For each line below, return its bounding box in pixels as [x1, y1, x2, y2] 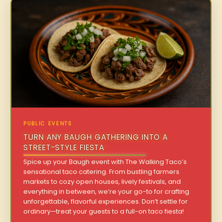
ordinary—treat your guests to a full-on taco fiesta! [23, 207, 184, 216]
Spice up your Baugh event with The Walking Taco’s [23, 158, 187, 166]
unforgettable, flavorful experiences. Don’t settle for [23, 197, 188, 206]
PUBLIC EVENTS [23, 120, 72, 128]
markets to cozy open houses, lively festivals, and [23, 177, 181, 186]
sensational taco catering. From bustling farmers [23, 167, 180, 176]
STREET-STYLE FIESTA [23, 142, 105, 153]
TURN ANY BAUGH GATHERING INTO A [23, 132, 168, 143]
